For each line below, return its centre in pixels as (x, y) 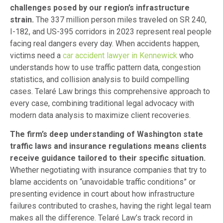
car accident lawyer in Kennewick (120, 56)
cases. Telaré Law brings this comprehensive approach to (110, 92)
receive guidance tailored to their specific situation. (108, 158)
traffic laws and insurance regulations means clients (108, 146)
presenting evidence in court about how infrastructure (102, 194)
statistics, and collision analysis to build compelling (100, 80)
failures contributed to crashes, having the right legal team (111, 206)
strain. (22, 20)
